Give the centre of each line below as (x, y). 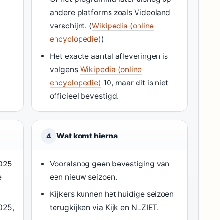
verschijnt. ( (71, 26)
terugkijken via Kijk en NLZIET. (104, 207)
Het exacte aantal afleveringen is (109, 56)
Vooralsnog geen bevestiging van (110, 164)
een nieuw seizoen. (83, 177)
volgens (65, 69)
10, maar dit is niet (135, 83)
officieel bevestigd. (84, 96)
